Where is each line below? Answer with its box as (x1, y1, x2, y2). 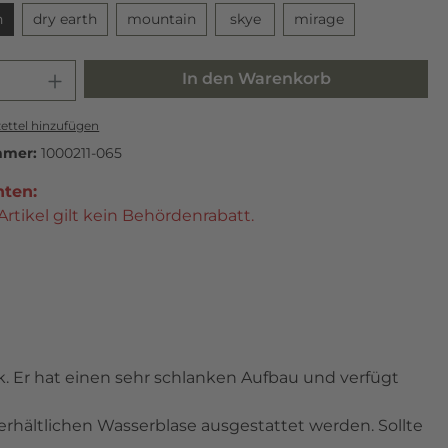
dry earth (33, 10, 97, 29)
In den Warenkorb (181, 69, 331, 89)
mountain (127, 10, 196, 29)
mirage (294, 10, 344, 29)
